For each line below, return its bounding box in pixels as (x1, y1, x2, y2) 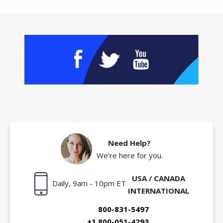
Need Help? (108, 138, 151, 148)
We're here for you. (96, 150, 163, 161)
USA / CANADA (131, 173, 185, 183)
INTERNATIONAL (127, 185, 189, 196)
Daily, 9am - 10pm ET (52, 178, 126, 188)
